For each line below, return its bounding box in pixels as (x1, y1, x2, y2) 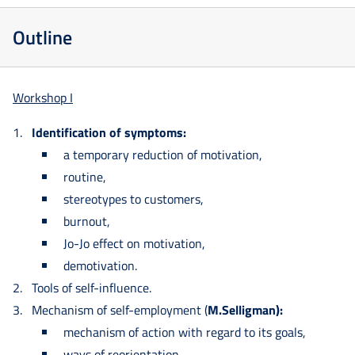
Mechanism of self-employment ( (32, 300, 208, 319)
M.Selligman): (208, 300, 283, 319)
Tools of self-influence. (32, 277, 151, 297)
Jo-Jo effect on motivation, (63, 233, 205, 253)
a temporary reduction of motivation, (63, 144, 262, 164)
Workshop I (13, 87, 73, 107)
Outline (13, 22, 72, 52)
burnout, (63, 211, 110, 231)
